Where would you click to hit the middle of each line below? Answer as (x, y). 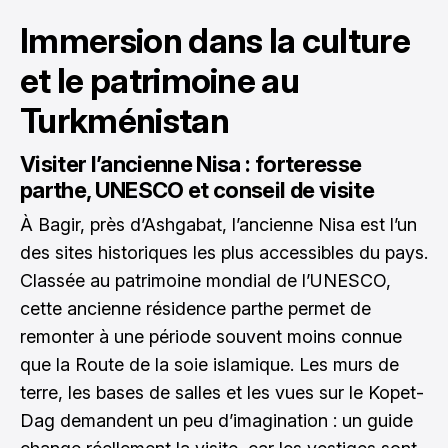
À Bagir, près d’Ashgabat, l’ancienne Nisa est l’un (218, 224)
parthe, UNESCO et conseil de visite (197, 189)
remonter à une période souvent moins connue (211, 336)
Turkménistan (124, 120)
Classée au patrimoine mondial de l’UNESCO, (205, 280)
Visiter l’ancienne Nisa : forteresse (191, 163)
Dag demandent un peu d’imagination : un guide (216, 420)
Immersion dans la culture (215, 40)
